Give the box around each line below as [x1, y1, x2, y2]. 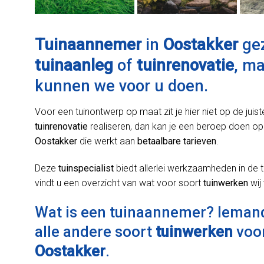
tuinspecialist [58, 163, 114, 174]
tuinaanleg [35, 55, 113, 75]
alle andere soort [35, 222, 156, 240]
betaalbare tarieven [137, 136, 216, 147]
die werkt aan [77, 136, 137, 147]
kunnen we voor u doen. [35, 76, 208, 95]
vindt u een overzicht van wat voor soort [35, 177, 203, 189]
